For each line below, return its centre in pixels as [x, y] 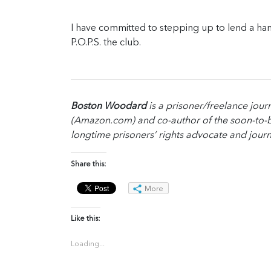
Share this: [89, 165]
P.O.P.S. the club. [106, 43]
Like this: [86, 219]
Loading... [88, 245]
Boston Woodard [109, 106]
